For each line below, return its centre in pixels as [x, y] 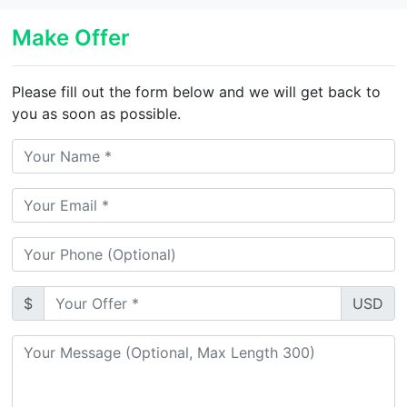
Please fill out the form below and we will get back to [197, 91]
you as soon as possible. [97, 113]
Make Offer [71, 37]
